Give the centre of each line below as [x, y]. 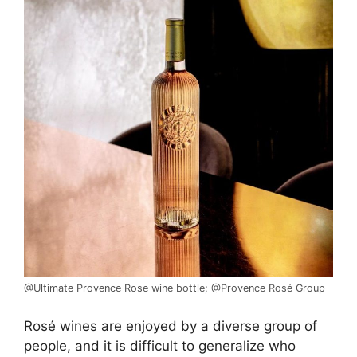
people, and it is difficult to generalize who [160, 345]
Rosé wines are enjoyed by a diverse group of [171, 326]
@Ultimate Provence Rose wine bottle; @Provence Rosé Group [175, 288]
